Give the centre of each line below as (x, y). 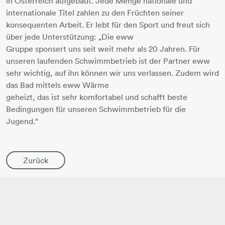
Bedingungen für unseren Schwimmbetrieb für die (96, 109)
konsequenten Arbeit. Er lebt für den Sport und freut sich (108, 25)
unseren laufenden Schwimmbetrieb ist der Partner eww (108, 61)
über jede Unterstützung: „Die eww (70, 37)
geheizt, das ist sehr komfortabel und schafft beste (97, 97)
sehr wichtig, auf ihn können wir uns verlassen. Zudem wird (113, 73)
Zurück (36, 160)
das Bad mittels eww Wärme (58, 85)
